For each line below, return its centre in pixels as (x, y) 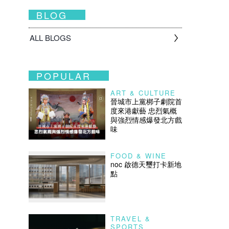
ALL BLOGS (50, 38)
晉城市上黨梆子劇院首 (146, 101)
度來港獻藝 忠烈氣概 (144, 110)
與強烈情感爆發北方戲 (146, 120)
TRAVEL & (131, 219)
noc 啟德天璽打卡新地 (146, 164)
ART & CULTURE (143, 93)
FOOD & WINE (139, 156)
